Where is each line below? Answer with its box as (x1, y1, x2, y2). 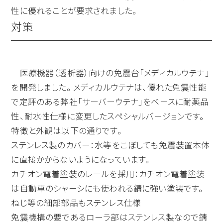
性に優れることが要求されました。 (11, 4, 137, 17)
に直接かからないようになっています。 (11, 153, 150, 165)
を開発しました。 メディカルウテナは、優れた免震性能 (11, 81, 207, 93)
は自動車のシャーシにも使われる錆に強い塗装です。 (11, 182, 204, 194)
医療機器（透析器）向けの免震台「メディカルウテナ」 (11, 66, 210, 79)
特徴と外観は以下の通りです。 (11, 124, 122, 136)
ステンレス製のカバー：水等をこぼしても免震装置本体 (11, 138, 210, 151)
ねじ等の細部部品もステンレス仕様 (11, 196, 141, 209)
